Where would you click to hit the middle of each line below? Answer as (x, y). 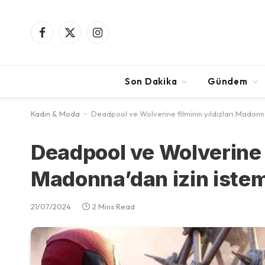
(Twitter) (85, 50)
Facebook (61, 38)
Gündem (228, 81)
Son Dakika (151, 81)
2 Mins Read (114, 206)
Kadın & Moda (55, 114)
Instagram (115, 38)
